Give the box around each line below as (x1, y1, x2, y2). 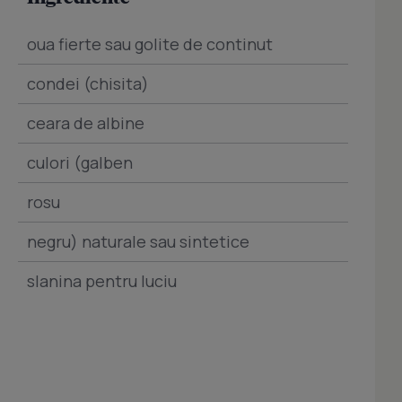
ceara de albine (27, 112, 144, 135)
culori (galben (27, 152, 133, 174)
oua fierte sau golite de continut (27, 33, 273, 56)
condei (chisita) (27, 73, 149, 95)
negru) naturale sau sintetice (27, 231, 249, 253)
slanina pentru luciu (27, 270, 177, 293)
